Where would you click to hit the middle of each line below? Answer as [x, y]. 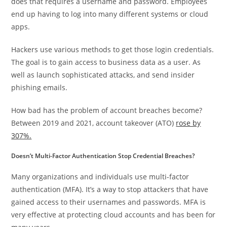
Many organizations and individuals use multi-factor [100, 177]
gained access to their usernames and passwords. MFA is [109, 202]
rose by [188, 123]
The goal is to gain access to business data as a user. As [106, 62]
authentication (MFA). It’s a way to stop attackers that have [110, 190]
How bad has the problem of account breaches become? [107, 110]
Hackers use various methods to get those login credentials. [113, 50]
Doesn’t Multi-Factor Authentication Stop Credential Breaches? [103, 156]
